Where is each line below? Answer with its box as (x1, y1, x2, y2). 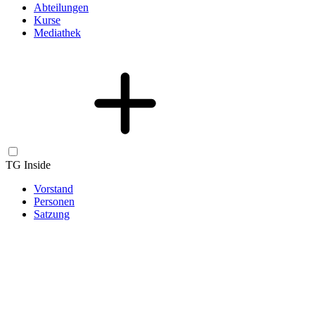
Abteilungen (34, 1, 89, 14)
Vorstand (34, 183, 73, 195)
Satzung (34, 208, 70, 221)
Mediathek (34, 27, 81, 39)
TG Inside (6, 159, 51, 172)
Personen (34, 195, 75, 208)
